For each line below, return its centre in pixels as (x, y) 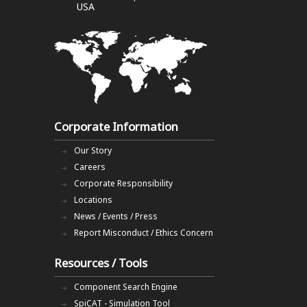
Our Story (93, 150)
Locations (93, 199)
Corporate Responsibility (123, 183)
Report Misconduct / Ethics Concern (144, 232)
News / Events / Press (116, 216)
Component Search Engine (126, 286)
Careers (90, 167)
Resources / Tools (101, 262)
